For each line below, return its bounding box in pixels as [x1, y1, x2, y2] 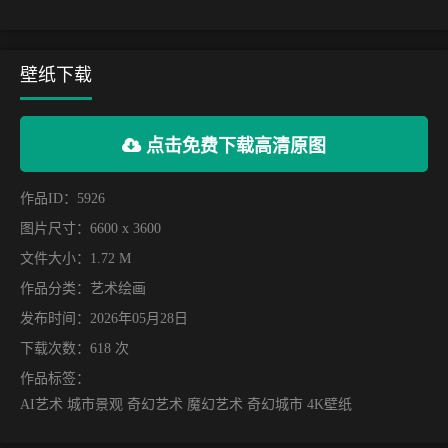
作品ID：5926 [20, 190, 105, 206]
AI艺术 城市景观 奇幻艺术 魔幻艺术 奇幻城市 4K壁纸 [20, 396, 352, 412]
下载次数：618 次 [20, 340, 129, 356]
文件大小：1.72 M [20, 250, 131, 266]
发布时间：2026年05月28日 [20, 310, 188, 326]
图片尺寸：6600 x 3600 [20, 220, 161, 236]
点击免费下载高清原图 [141, 135, 326, 156]
